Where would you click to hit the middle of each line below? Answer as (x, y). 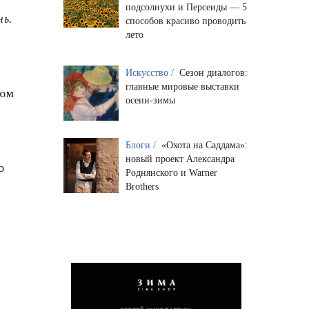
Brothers (142, 186)
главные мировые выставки (182, 86)
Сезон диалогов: (213, 72)
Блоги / (142, 145)
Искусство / (151, 72)
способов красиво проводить (185, 21)
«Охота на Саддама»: (204, 145)
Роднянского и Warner (171, 172)
